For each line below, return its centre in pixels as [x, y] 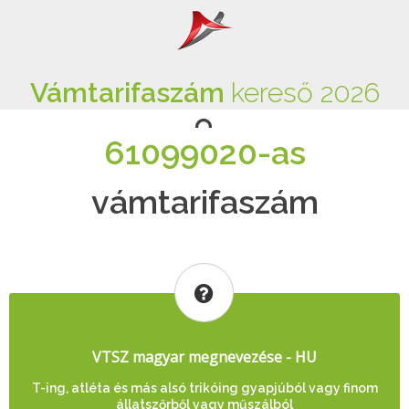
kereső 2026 [305, 93]
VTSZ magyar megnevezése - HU [204, 357]
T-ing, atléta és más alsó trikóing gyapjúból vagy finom [204, 388]
